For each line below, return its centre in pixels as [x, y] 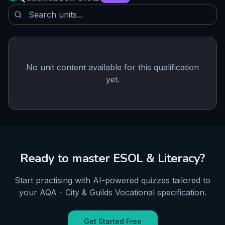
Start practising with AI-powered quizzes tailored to [113, 180]
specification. [180, 192]
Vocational [135, 192]
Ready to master [66, 158]
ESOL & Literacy [156, 158]
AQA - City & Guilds [76, 192]
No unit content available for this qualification [113, 67]
